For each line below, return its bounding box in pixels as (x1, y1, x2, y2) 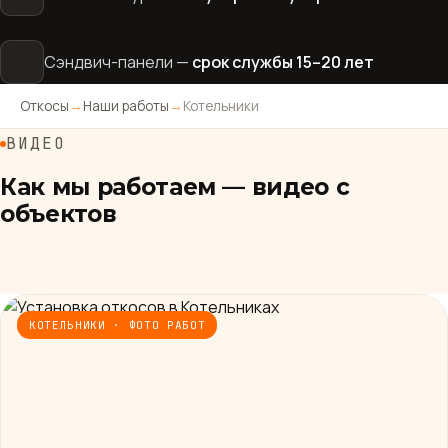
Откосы (20, 97, 69, 115)
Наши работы (83, 97, 169, 115)
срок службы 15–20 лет (192, 51, 374, 73)
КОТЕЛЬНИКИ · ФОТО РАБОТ (29, 318, 206, 332)
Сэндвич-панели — (44, 51, 192, 73)
